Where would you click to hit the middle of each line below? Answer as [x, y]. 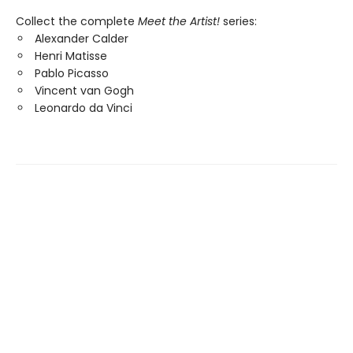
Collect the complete [77, 21]
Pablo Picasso [72, 73]
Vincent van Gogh [84, 91]
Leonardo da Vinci [84, 108]
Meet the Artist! [179, 21]
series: [238, 21]
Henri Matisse [71, 56]
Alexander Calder [82, 39]
